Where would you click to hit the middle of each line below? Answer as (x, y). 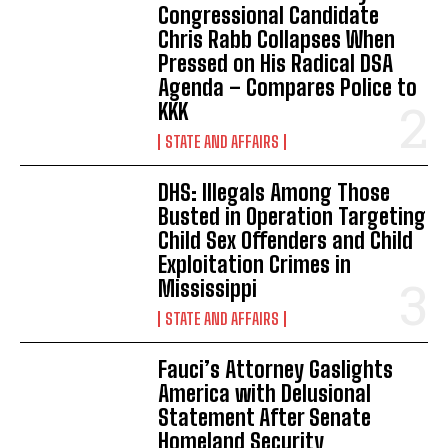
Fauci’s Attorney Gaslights (276, 370)
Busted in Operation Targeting (292, 217)
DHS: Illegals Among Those (274, 193)
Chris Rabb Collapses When (277, 40)
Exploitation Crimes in (255, 265)
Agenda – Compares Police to (288, 88)
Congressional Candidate (269, 16)
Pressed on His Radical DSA (276, 64)
